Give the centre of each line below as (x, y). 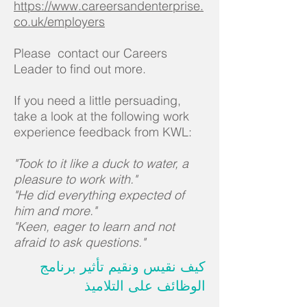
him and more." (55, 211)
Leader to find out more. (82, 69)
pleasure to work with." (75, 180)
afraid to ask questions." (79, 243)
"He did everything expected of (99, 195)
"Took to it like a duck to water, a (101, 164)
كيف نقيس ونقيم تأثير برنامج (123, 267)
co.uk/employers (59, 22)
